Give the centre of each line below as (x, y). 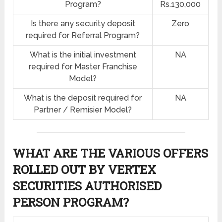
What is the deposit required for (83, 98)
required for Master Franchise (83, 67)
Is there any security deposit (83, 24)
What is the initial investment (83, 55)
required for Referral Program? (83, 36)
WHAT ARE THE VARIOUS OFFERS (111, 153)
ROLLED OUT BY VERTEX (85, 170)
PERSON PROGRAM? (71, 202)
